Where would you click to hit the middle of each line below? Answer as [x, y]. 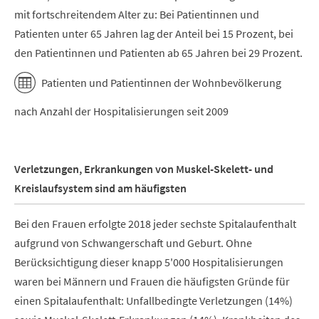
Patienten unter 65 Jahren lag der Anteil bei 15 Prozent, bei [154, 34]
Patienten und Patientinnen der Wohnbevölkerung [161, 83]
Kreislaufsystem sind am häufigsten [100, 188]
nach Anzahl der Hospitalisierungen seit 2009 [121, 111]
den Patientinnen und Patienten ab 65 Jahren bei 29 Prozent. [158, 53]
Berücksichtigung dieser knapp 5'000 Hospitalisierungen [149, 262]
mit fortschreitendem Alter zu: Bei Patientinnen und [137, 15]
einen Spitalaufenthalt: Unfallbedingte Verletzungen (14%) [153, 300]
